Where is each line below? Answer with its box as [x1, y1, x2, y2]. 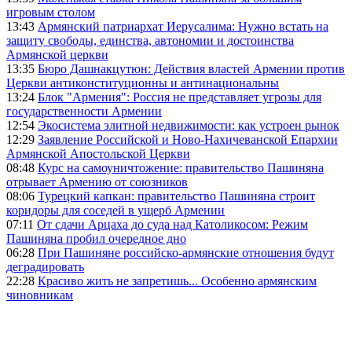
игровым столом [6, 5, 95, 20]
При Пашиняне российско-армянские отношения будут [38, 246, 334, 260]
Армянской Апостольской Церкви [6, 147, 190, 161]
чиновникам [6, 288, 73, 302]
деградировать [6, 260, 84, 274]
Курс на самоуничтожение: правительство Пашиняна [38, 161, 324, 175]
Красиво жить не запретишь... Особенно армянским [38, 274, 317, 288]
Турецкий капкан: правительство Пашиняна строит [38, 189, 315, 203]
